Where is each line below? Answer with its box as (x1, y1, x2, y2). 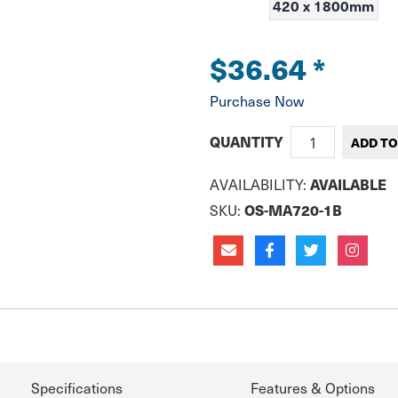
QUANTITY (210, 131, 283, 153)
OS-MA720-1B (244, 200, 342, 221)
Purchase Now (210, 90, 304, 112)
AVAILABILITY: (210, 173, 310, 195)
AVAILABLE (310, 174, 386, 195)
